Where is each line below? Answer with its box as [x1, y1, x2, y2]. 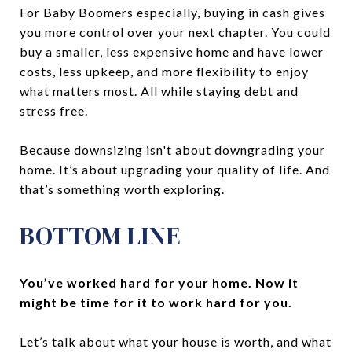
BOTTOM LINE [20, 218, 181, 254]
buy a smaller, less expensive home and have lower [20, 44, 324, 60]
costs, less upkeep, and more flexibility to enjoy [20, 64, 309, 79]
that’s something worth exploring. [20, 181, 225, 197]
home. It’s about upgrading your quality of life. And [20, 162, 330, 178]
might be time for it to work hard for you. [20, 295, 292, 310]
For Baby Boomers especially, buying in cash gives [20, 5, 325, 20]
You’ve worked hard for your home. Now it [20, 275, 299, 291]
